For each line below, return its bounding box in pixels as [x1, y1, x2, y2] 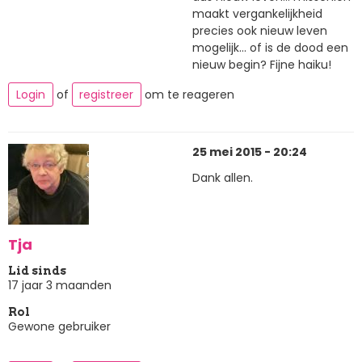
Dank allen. [192, 169, 253, 186]
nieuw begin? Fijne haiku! [192, 57, 331, 74]
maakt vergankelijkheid [192, 6, 322, 23]
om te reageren [141, 86, 234, 103]
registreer [79, 86, 134, 103]
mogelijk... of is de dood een [192, 40, 348, 57]
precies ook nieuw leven [192, 23, 327, 40]
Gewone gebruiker [8, 318, 111, 335]
